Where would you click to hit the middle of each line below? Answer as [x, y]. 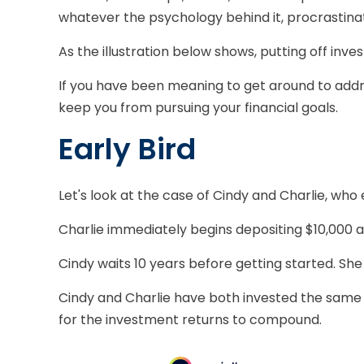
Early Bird [127, 149]
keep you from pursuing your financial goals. [198, 108]
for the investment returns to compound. [190, 320]
